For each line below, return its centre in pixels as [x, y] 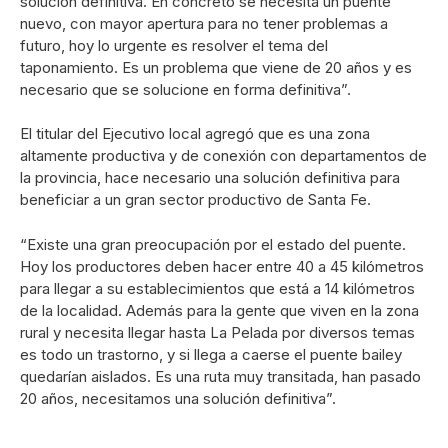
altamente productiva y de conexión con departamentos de [223, 156]
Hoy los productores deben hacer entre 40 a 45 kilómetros [222, 266]
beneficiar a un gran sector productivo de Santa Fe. [195, 200]
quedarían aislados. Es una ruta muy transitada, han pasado [220, 376]
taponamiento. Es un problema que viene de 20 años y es [216, 67]
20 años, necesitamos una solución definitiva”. [178, 398]
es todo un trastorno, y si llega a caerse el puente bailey [211, 354]
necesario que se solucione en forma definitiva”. [185, 89]
